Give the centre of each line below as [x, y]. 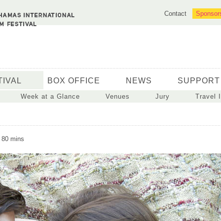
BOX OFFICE [74, 81]
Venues [118, 96]
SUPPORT [199, 81]
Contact [175, 14]
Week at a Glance [50, 96]
